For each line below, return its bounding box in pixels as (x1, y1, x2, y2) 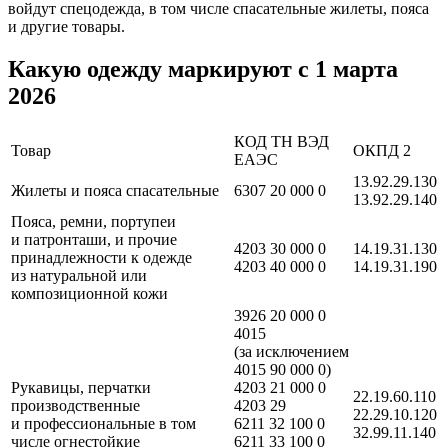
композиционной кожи (11, 284, 168, 302)
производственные (11, 396, 140, 414)
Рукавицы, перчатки (11, 378, 151, 396)
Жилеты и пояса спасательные (11, 181, 219, 199)
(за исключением (234, 342, 349, 360)
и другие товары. (8, 17, 125, 35)
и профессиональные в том (11, 414, 196, 432)
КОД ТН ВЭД (234, 132, 329, 150)
